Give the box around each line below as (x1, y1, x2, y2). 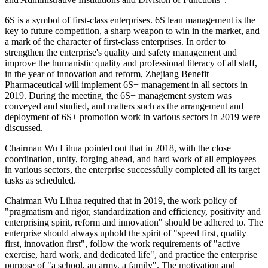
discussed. (5, 123, 43, 133)
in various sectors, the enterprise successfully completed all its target (5, 165, 260, 175)
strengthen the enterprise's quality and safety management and (5, 47, 237, 58)
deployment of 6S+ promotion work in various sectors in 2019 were (5, 112, 260, 123)
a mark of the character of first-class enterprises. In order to (5, 36, 226, 47)
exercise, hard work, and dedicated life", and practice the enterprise (5, 249, 257, 260)
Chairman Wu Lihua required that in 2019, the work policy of (5, 196, 237, 206)
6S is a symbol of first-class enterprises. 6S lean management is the (5, 15, 255, 26)
